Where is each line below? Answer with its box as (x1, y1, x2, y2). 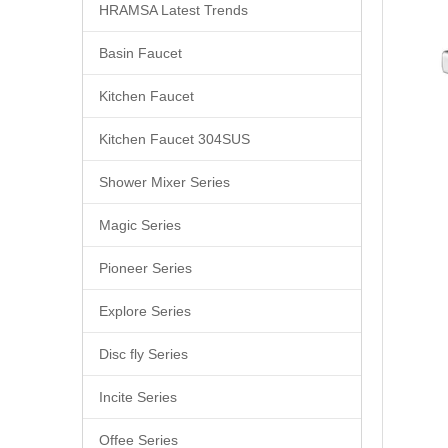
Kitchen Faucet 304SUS (99, 130, 250, 147)
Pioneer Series (99, 259, 192, 276)
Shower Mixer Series (99, 173, 230, 190)
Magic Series (99, 216, 181, 233)
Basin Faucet (99, 44, 182, 61)
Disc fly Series (99, 345, 188, 362)
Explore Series (99, 302, 191, 319)
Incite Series (99, 388, 177, 405)
